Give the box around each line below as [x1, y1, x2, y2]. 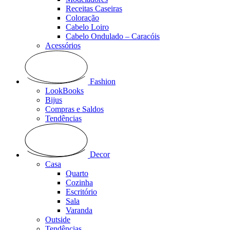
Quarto [66, 168, 88, 178]
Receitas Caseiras [66, 4, 122, 13]
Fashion [90, 77, 116, 86]
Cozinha [66, 178, 93, 187]
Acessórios [45, 41, 81, 50]
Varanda [66, 205, 92, 215]
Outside [45, 215, 70, 224]
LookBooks [45, 86, 84, 95]
